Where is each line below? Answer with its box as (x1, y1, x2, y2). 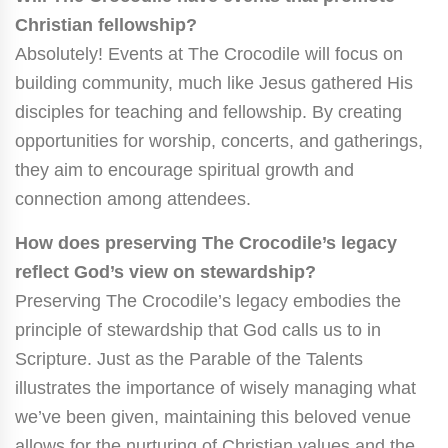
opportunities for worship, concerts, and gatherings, (15, 130, 423, 151)
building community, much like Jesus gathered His (15, 72, 413, 93)
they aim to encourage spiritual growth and (15, 159, 354, 180)
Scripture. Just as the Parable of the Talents (15, 348, 363, 369)
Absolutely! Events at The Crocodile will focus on (15, 43, 403, 64)
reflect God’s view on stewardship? (15, 261, 316, 282)
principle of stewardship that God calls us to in (15, 319, 381, 340)
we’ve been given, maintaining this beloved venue (15, 406, 411, 427)
